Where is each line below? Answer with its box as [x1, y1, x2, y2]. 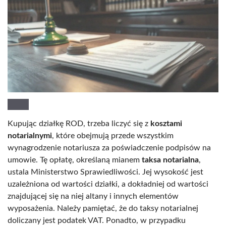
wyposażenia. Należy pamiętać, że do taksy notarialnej [8, 204, 198, 212]
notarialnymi [8, 131, 52, 140]
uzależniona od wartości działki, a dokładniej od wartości [8, 180, 208, 188]
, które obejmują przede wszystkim [52, 131, 174, 140]
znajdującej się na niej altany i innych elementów [8, 192, 179, 200]
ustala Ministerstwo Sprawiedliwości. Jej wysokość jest [8, 167, 203, 176]
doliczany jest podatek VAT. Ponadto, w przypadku [8, 216, 186, 224]
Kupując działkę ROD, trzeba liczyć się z [8, 119, 150, 128]
